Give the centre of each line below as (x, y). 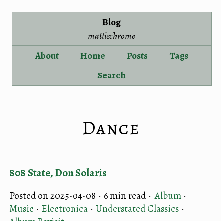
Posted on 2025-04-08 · (56, 196)
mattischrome (112, 36)
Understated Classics (137, 208)
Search (112, 75)
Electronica (65, 208)
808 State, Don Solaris (58, 172)
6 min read (125, 196)
